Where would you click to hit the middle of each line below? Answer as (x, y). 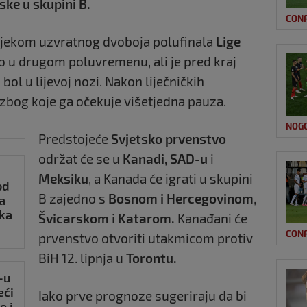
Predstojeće (75, 138)
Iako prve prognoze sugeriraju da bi (143, 295)
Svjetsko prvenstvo (169, 138)
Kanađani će (211, 218)
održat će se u (81, 158)
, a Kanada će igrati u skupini (171, 178)
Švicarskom (74, 218)
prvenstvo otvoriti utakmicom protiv (146, 238)
